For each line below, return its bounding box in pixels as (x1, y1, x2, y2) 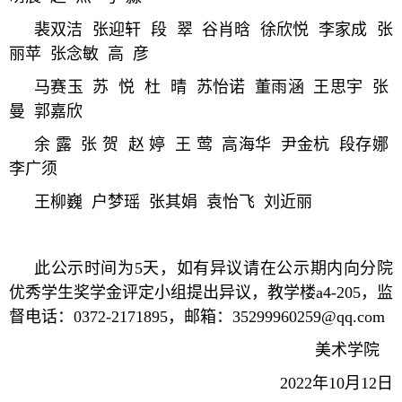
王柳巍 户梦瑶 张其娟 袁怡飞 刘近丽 (34, 192, 312, 211)
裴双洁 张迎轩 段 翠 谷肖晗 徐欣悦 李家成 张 (34, 20, 393, 39)
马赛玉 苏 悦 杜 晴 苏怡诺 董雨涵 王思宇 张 (34, 77, 393, 96)
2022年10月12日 (280, 373, 393, 392)
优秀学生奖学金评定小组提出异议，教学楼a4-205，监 (9, 283, 393, 301)
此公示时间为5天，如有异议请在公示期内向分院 (34, 258, 393, 277)
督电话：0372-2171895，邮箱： (9, 307, 232, 326)
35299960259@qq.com (232, 307, 385, 326)
